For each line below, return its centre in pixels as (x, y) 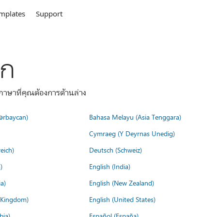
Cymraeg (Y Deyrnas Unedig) (132, 133)
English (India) (110, 166)
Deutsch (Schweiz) (116, 150)
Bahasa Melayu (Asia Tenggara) (135, 117)
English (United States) (122, 199)
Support (49, 14)
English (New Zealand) (122, 183)
